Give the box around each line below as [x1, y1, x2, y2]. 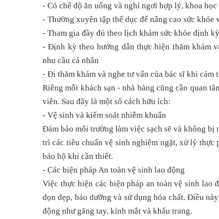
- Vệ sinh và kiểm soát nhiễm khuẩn [43, 110, 166, 120]
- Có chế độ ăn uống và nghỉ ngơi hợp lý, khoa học [43, 1, 217, 11]
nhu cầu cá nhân [43, 56, 99, 66]
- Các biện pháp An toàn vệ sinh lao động [43, 165, 185, 175]
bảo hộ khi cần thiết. [43, 152, 113, 161]
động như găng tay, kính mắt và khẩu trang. [43, 206, 192, 216]
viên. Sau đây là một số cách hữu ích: [43, 97, 171, 107]
